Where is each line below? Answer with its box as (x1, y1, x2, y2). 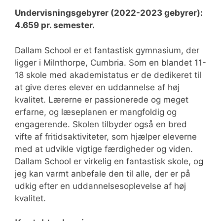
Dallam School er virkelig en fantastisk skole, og (15, 156, 203, 166)
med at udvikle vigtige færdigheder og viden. (15, 144, 193, 154)
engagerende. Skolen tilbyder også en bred (15, 119, 187, 129)
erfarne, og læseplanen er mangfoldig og (15, 107, 177, 117)
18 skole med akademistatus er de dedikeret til (15, 70, 201, 80)
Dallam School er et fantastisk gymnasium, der (15, 45, 199, 55)
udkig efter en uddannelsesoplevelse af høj (15, 181, 186, 191)
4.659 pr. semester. (15, 20, 95, 31)
